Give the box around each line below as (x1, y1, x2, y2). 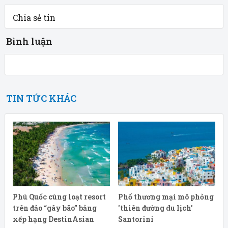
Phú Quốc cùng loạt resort (12, 192, 106, 202)
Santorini (118, 214, 154, 224)
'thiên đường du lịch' (118, 203, 193, 213)
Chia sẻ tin (12, 12, 62, 23)
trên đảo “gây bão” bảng (12, 203, 97, 213)
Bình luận (6, 35, 52, 47)
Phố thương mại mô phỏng (118, 192, 214, 202)
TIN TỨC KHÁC (6, 92, 76, 104)
